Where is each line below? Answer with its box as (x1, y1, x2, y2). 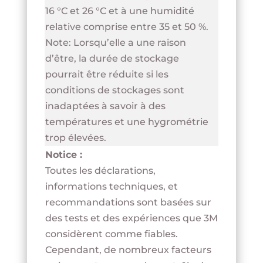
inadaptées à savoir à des (45, 100, 166, 112)
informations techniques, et (45, 181, 178, 193)
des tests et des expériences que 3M (45, 213, 218, 224)
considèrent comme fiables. (45, 228, 178, 240)
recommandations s (45, 197, 141, 208)
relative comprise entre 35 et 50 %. (45, 21, 208, 33)
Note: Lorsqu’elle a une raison (45, 37, 186, 49)
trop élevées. (45, 132, 106, 144)
